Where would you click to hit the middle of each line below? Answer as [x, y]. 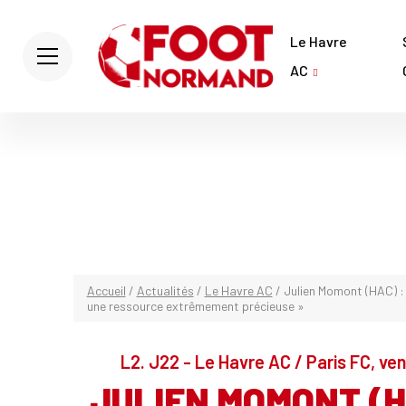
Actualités [165, 290]
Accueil [106, 290]
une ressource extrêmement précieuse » [195, 306]
